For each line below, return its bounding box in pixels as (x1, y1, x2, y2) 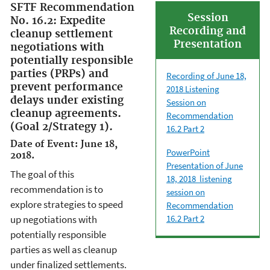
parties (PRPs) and (10, 67, 108, 81)
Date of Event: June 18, (10, 139, 118, 151)
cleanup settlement (10, 27, 113, 41)
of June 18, (205, 69, 246, 81)
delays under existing (10, 93, 124, 107)
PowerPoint (166, 146, 210, 158)
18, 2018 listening (166, 172, 232, 184)
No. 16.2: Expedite (10, 14, 105, 28)
